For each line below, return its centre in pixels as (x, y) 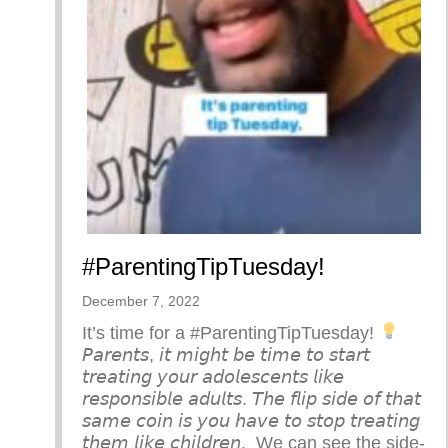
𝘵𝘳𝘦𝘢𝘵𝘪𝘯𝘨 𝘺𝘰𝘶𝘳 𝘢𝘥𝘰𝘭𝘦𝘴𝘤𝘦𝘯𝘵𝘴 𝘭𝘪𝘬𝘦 (213, 376)
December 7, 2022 (141, 300)
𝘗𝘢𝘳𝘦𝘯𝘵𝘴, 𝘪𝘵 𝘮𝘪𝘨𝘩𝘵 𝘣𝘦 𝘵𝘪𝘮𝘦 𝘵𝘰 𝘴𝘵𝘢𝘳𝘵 (226, 354)
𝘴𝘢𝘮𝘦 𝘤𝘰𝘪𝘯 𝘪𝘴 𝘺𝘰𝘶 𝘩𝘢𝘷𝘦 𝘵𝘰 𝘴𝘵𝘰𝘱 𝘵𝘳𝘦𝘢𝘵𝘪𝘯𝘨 (251, 420)
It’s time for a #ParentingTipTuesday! (230, 332)
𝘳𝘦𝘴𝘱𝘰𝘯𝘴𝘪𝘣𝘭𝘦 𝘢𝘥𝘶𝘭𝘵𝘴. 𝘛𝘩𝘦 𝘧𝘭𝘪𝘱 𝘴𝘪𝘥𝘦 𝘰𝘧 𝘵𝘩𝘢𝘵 (251, 398)
